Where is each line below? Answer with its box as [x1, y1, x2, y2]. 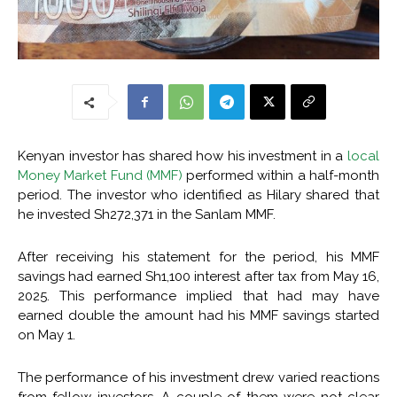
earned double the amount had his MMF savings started [18, 307, 379, 324]
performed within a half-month [182, 167, 380, 184]
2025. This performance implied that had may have [18, 288, 379, 305]
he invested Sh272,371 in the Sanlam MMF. [18, 206, 276, 223]
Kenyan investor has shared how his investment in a [18, 148, 347, 165]
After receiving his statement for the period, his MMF [18, 249, 379, 266]
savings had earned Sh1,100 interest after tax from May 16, [18, 269, 379, 285]
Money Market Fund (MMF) [18, 167, 183, 184]
